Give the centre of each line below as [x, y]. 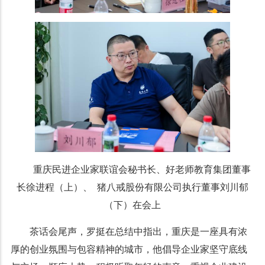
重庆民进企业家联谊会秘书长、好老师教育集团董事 [142, 169]
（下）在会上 [132, 205]
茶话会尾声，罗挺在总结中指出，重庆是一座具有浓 [138, 231]
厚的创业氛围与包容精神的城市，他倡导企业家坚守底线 [129, 249]
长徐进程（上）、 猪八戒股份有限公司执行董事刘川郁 [132, 187]
